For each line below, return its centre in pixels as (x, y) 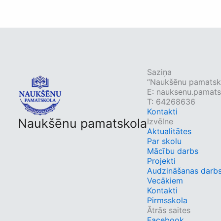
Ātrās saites (169, 210)
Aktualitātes (169, 131)
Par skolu (164, 141)
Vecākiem (165, 181)
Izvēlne (160, 121)
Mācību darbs (173, 151)
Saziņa (159, 72)
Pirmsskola (167, 200)
